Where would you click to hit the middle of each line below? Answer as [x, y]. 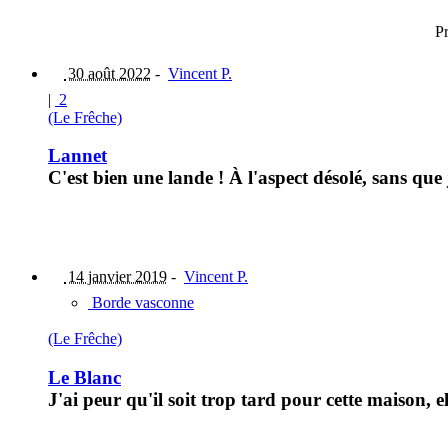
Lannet [77, 156]
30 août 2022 [107, 73]
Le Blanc [84, 377]
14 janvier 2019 [115, 277]
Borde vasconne [141, 303]
